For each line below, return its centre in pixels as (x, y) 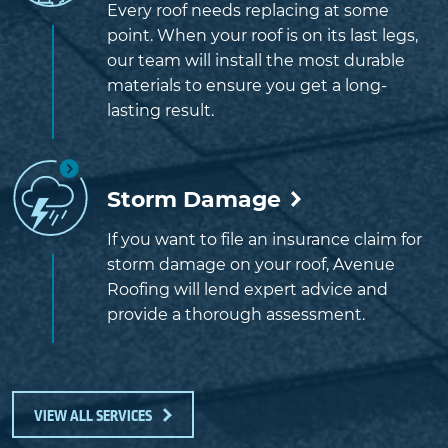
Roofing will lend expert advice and (247, 289)
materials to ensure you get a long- (247, 85)
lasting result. (160, 110)
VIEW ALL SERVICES (93, 415)
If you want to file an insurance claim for (264, 239)
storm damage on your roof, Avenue (251, 264)
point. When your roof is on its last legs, (262, 35)
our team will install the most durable (256, 60)
